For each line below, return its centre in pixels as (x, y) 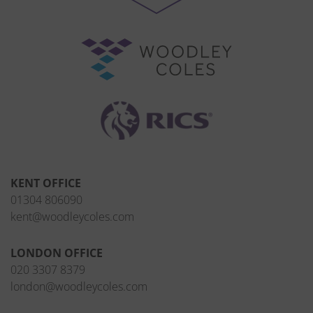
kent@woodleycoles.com (72, 217)
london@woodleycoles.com (79, 287)
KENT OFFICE (46, 183)
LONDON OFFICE (57, 253)
